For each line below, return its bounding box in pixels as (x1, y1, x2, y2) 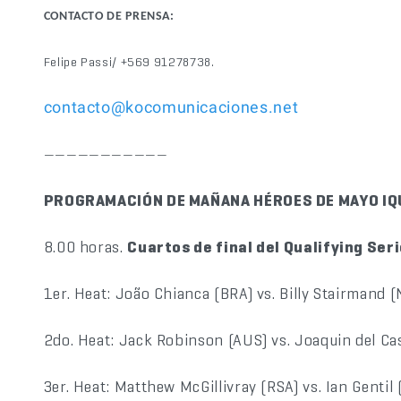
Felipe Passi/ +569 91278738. (43, 54, 215, 70)
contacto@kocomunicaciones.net (43, 98, 299, 116)
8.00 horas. (43, 236, 128, 257)
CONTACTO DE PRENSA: (43, 10, 175, 23)
